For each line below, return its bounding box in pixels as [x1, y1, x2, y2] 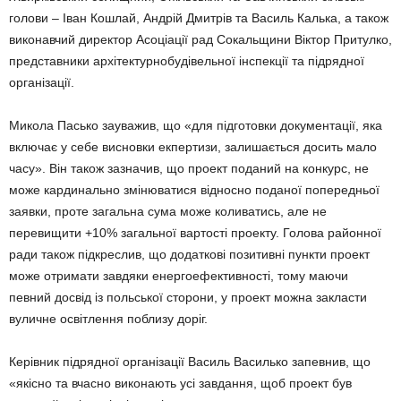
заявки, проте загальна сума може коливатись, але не [9, 204, 327, 218]
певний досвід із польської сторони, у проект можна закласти [9, 290, 367, 304]
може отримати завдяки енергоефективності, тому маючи [9, 269, 348, 283]
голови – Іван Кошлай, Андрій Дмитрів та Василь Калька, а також [9, 11, 388, 25]
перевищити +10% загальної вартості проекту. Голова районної [9, 226, 381, 240]
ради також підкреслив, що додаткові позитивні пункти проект [9, 247, 370, 261]
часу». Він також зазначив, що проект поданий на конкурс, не [9, 161, 369, 175]
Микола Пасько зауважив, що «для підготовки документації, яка [9, 118, 382, 132]
